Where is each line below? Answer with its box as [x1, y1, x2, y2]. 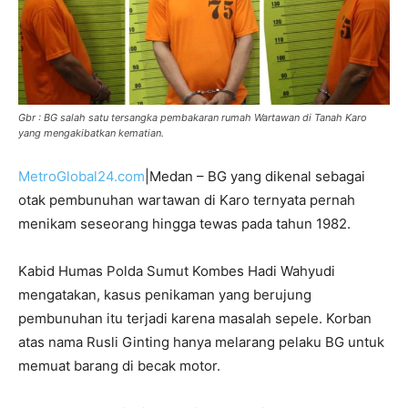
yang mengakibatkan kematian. [18, 126, 164, 139]
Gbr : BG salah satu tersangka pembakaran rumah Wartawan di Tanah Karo [18, 110, 367, 124]
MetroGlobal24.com [18, 167, 145, 185]
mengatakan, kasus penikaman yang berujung [18, 285, 311, 303]
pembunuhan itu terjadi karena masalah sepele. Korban [18, 309, 372, 327]
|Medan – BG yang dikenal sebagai [145, 167, 365, 185]
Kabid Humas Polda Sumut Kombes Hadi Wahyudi [18, 261, 335, 280]
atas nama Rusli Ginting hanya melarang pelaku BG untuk [18, 332, 384, 351]
